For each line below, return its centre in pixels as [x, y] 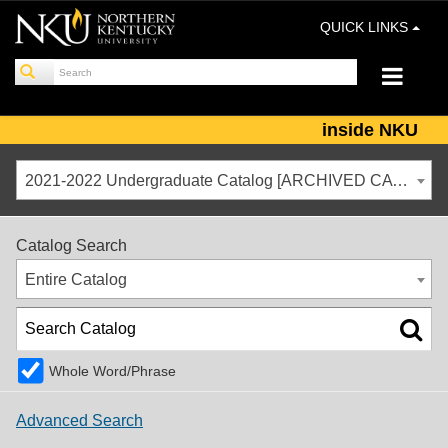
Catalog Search [71, 245]
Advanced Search [79, 420]
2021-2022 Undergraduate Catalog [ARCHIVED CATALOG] [400, 180]
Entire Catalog [76, 279]
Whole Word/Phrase [112, 370]
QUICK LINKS [366, 27]
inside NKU [370, 130]
